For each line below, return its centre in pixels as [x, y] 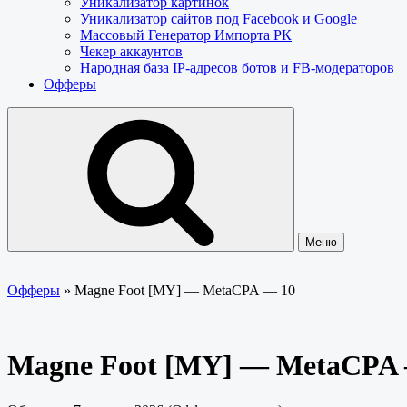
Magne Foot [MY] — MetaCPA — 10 [185, 290]
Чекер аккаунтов [131, 51]
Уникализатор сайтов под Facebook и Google [218, 19]
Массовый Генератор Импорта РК [186, 35]
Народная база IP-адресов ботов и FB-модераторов [237, 68]
